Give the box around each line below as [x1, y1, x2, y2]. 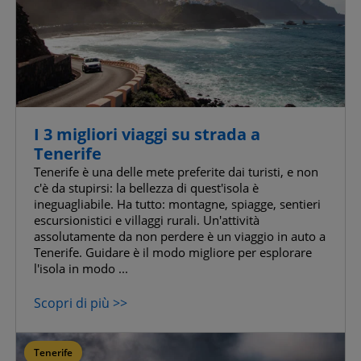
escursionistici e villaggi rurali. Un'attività [34, 211, 259, 228]
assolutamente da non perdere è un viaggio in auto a [34, 227, 326, 244]
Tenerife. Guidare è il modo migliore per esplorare [34, 243, 312, 260]
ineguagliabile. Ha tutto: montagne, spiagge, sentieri [34, 195, 321, 212]
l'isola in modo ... [34, 259, 128, 276]
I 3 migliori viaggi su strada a [34, 122, 260, 145]
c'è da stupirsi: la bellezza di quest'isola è [34, 179, 259, 196]
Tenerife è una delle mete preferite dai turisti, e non [34, 163, 318, 180]
